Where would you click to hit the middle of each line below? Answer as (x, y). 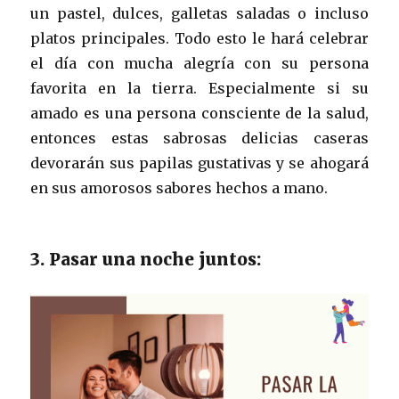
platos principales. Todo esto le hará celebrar (199, 38)
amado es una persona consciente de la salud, (199, 113)
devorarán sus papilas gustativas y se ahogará (199, 163)
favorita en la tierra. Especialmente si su (199, 88)
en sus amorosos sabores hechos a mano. (179, 187)
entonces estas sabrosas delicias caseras (199, 138)
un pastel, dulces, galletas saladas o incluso (199, 13)
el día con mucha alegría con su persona (199, 63)
